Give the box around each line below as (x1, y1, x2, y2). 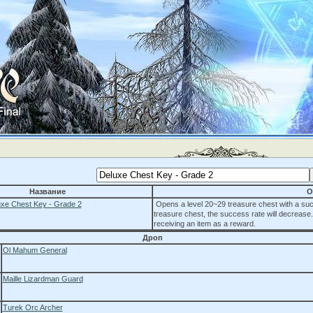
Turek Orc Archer (2, 303, 63, 312)
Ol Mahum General (2, 246, 67, 254)
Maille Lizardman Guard (2, 275, 83, 283)
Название (29, 187, 66, 196)
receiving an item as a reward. (153, 219, 256, 228)
